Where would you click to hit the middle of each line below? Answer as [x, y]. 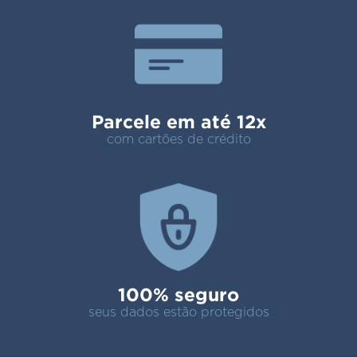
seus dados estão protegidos [178, 313]
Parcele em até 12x [178, 122]
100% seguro [178, 295]
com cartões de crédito [178, 140]
